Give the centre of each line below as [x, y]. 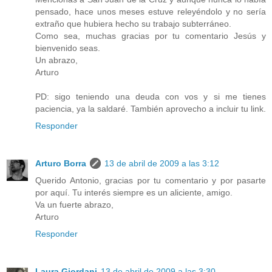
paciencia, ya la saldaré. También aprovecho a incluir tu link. [151, 109]
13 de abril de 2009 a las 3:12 [162, 164]
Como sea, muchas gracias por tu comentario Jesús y [151, 36]
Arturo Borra [61, 164]
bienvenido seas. [68, 48]
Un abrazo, [56, 60]
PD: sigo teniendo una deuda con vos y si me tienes [151, 97]
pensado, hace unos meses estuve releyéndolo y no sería [151, 12]
